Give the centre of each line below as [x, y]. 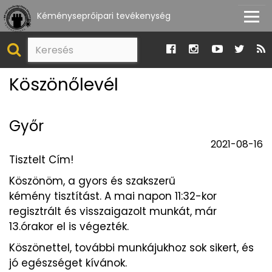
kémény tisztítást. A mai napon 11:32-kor [113, 196]
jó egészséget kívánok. [68, 263]
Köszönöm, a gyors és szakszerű [92, 181]
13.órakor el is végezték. [69, 226]
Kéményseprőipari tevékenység [104, 16]
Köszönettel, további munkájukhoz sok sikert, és [131, 247]
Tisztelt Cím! [41, 159]
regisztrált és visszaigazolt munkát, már [113, 211]
